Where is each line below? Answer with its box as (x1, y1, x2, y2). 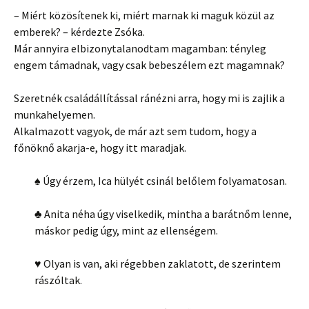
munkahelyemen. (14, 107, 95, 121)
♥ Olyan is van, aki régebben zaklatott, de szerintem (34, 256, 281, 270)
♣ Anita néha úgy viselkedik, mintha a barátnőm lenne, (34, 206, 292, 221)
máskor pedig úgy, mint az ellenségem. (34, 223, 218, 237)
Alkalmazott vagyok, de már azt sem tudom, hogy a (14, 123, 257, 138)
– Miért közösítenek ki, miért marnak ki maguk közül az (14, 8, 275, 22)
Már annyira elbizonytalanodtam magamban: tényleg (14, 41, 266, 55)
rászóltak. (34, 272, 82, 287)
